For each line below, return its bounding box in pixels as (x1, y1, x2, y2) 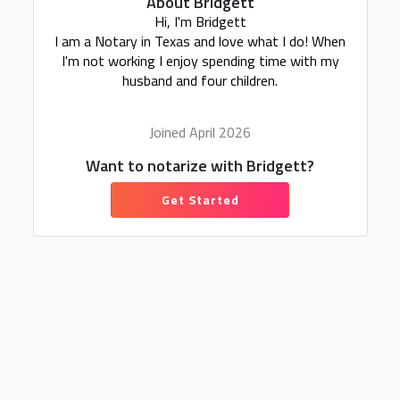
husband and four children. (122, 70, 278, 91)
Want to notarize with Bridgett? (86, 154, 314, 178)
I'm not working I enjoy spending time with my (61, 50, 339, 71)
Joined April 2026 (149, 121, 251, 143)
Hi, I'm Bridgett (154, 11, 246, 32)
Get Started (161, 190, 239, 209)
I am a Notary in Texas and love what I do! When (54, 30, 346, 52)
